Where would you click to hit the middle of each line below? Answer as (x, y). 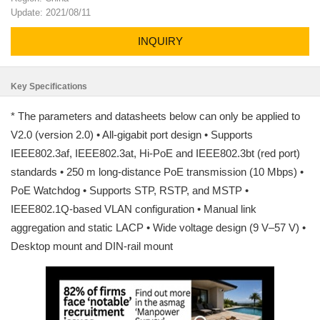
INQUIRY (160, 41)
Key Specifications (49, 86)
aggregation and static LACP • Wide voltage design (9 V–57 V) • (158, 227)
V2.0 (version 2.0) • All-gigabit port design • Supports (132, 135)
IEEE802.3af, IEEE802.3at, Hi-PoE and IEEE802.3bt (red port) (155, 153)
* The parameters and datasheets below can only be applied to (155, 116)
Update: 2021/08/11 (51, 12)
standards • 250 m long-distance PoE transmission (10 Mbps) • (157, 172)
